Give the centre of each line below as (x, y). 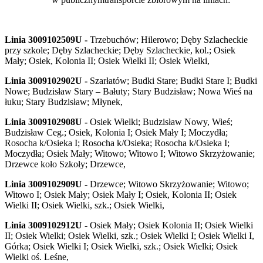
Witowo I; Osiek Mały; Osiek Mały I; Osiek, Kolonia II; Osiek (121, 195)
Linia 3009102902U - (46, 81)
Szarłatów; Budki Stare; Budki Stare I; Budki (172, 81)
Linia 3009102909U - (46, 184)
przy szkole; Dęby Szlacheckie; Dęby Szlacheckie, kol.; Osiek (120, 50)
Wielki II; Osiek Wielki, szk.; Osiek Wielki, (85, 205)
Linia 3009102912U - (46, 225)
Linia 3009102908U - (46, 122)
